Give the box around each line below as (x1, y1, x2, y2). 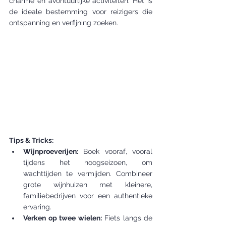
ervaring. (23, 202, 51, 211)
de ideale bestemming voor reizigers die (9, 8, 152, 16)
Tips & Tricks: (9, 136, 53, 144)
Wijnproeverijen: (23, 147, 78, 155)
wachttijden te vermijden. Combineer (23, 169, 152, 178)
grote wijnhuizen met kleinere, (23, 180, 152, 189)
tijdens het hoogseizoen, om (23, 158, 152, 166)
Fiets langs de (101, 213, 152, 222)
